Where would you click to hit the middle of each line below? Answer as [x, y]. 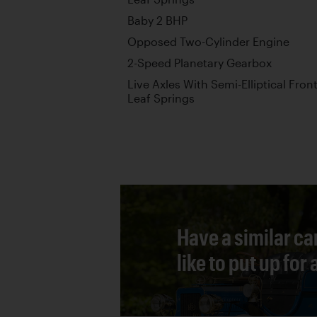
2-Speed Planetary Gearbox [200, 63]
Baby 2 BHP [157, 21]
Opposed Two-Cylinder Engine [208, 42]
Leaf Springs [161, 98]
